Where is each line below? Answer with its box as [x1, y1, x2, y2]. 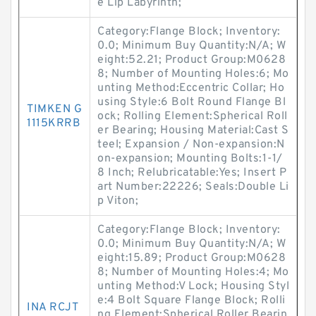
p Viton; [97, 194, 138, 208]
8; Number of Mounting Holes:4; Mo [97, 265, 289, 279]
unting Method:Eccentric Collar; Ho [97, 81, 284, 95]
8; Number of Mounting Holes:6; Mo [97, 67, 289, 81]
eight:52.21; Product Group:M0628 [97, 53, 286, 67]
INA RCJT [27, 300, 78, 315]
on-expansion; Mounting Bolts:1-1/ [97, 152, 283, 166]
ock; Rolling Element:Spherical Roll [97, 109, 288, 123]
